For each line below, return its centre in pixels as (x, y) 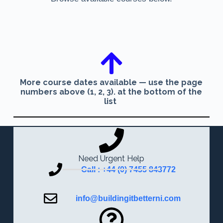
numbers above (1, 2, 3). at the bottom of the (111, 92)
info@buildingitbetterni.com (128, 198)
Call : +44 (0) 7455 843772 (128, 169)
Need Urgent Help (111, 159)
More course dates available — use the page (111, 82)
